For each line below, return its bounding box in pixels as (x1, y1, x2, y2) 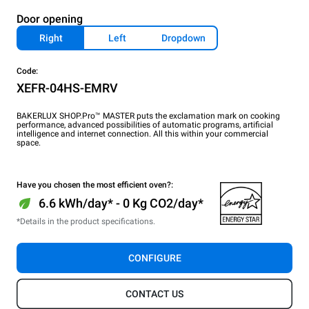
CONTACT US (126, 288, 183, 299)
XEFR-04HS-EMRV (17, 80, 118, 95)
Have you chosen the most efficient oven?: (17, 179, 173, 190)
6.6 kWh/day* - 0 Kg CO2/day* (39, 195, 203, 210)
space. (17, 137, 41, 148)
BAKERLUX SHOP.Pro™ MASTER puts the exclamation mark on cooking (17, 110, 280, 121)
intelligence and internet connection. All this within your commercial (17, 128, 268, 139)
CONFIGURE (128, 252, 181, 263)
